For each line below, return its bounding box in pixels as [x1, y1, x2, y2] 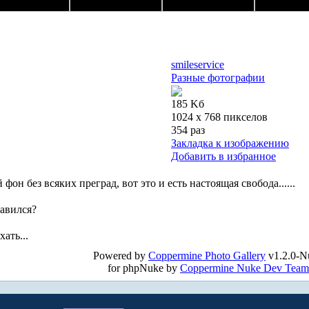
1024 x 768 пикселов [171, 111, 268, 123]
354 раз [171, 124, 205, 137]
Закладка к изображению [171, 137, 289, 150]
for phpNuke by [108, 262, 180, 275]
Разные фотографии [171, 72, 265, 84]
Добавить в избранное [171, 150, 276, 163]
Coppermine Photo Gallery [148, 250, 266, 262]
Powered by [93, 250, 148, 262]
